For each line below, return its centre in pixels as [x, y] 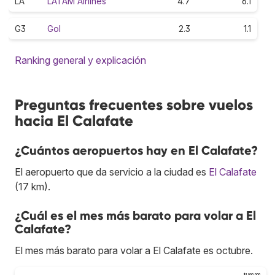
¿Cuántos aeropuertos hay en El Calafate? [136, 150]
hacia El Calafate [74, 120]
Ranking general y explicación [80, 60]
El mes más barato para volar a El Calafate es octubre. [134, 250]
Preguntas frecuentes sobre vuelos [134, 104]
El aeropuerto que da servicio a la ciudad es [112, 172]
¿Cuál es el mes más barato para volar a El [135, 215]
